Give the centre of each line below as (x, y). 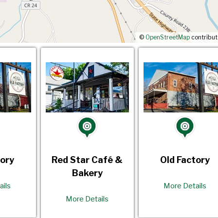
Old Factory (185, 160)
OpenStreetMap (168, 37)
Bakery (87, 173)
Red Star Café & (87, 160)
